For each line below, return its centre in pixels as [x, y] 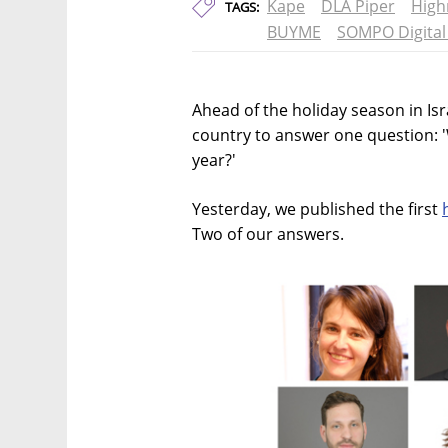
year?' [214, 160]
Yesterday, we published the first [317, 209]
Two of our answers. [268, 234]
